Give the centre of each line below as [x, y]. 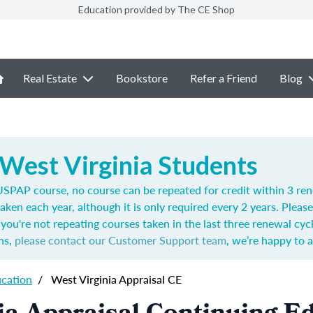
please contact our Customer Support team [121, 240]
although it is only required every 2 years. [180, 206]
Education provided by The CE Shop [156, 9]
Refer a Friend [224, 78]
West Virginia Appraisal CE [115, 279]
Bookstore [142, 78]
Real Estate [50, 78]
